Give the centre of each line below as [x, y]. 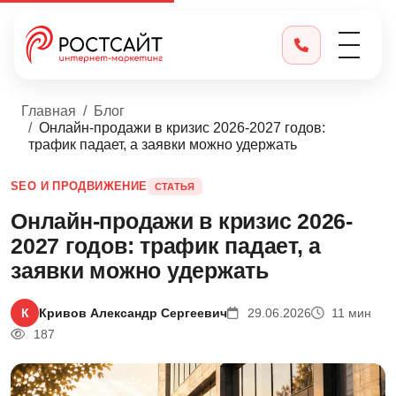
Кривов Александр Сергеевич [133, 312]
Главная [49, 111]
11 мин [350, 312]
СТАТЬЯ [175, 186]
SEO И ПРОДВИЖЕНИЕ [79, 187]
